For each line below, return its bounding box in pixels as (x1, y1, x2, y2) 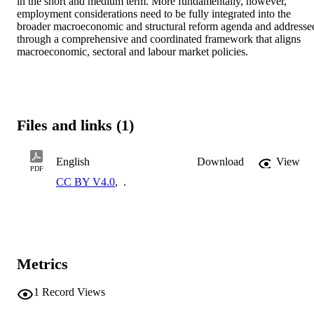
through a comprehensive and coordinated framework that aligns (17, 32, 301, 45)
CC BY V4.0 (56, 175, 115, 188)
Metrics (17, 254, 68, 273)
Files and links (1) (17, 116, 134, 135)
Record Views (42, 286, 105, 299)
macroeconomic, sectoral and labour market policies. (17, 45, 248, 57)
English (56, 155, 90, 168)
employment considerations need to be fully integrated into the (17, 7, 291, 20)
